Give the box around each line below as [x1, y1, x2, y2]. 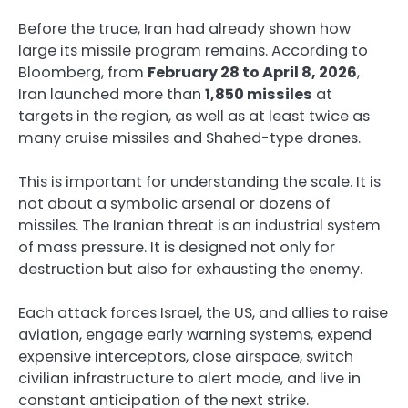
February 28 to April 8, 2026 [148, 62, 357, 84]
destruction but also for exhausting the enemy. [18, 259, 362, 280]
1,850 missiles [205, 84, 312, 106]
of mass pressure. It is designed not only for [18, 237, 335, 259]
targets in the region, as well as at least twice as [18, 106, 370, 127]
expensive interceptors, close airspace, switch [18, 346, 353, 368]
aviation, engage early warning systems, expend [18, 324, 372, 346]
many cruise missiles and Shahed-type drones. [18, 127, 361, 149]
